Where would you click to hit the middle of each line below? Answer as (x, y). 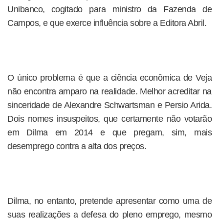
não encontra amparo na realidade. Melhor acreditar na (109, 91)
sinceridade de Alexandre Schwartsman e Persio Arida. (109, 105)
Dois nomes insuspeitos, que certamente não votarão (109, 119)
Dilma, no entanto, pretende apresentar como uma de (109, 201)
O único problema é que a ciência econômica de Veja (109, 78)
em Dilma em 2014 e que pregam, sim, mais (109, 132)
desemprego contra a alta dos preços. (77, 146)
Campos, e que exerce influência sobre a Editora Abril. (107, 23)
